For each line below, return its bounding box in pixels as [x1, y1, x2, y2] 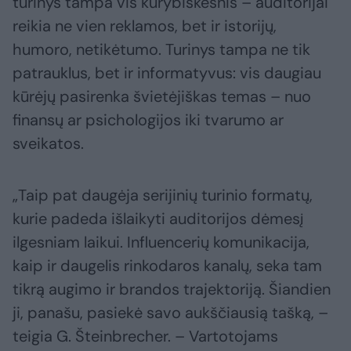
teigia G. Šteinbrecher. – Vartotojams [13, 326, 278, 347]
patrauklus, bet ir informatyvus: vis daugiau [13, 63, 321, 84]
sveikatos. [13, 133, 84, 154]
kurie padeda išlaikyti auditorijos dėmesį [13, 208, 303, 230]
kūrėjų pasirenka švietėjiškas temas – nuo [13, 86, 311, 107]
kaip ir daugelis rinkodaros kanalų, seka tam [13, 255, 322, 277]
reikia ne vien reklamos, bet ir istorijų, [13, 16, 277, 37]
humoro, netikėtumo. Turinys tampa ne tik [13, 39, 310, 60]
